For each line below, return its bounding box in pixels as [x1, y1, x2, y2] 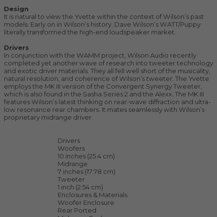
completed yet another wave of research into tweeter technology [4, 59, 213, 67]
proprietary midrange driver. [4, 113, 93, 122]
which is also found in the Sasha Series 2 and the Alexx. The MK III [4, 90, 204, 98]
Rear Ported [58, 206, 96, 215]
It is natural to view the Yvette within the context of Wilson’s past [4, 12, 204, 20]
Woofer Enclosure [58, 199, 114, 207]
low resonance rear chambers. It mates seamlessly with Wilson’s [4, 106, 204, 114]
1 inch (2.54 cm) [58, 183, 103, 191]
